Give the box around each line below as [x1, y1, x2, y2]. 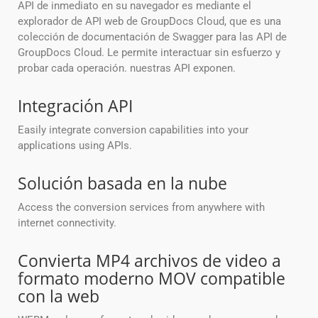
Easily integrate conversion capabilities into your [18, 124, 248, 137]
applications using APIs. [18, 139, 132, 153]
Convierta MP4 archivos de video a [18, 249, 281, 273]
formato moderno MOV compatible [18, 267, 285, 290]
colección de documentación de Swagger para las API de [18, 31, 287, 44]
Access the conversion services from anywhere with [18, 201, 265, 214]
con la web [18, 285, 99, 308]
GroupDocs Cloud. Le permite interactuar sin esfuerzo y [18, 46, 280, 60]
